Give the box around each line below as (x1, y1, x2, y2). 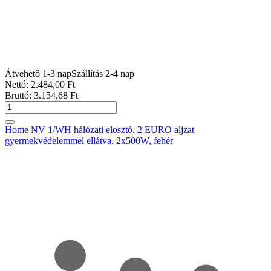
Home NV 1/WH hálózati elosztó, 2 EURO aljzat (5, 124, 194, 135)
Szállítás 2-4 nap (71, 68, 134, 79)
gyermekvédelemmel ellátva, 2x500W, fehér (5, 135, 173, 146)
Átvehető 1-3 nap (5, 68, 71, 79)
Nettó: (5, 79, 31, 90)
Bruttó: (5, 90, 34, 100)
